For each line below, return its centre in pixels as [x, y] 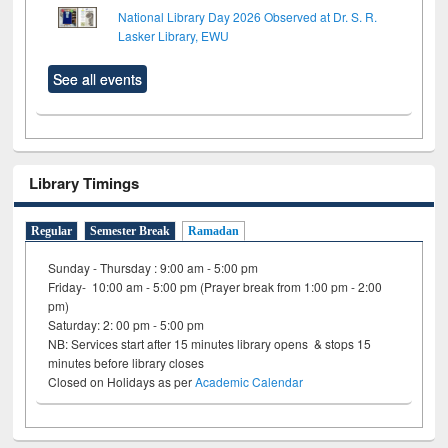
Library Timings [84, 182]
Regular [52, 231]
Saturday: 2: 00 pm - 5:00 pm [128, 325]
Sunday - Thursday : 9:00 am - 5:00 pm [155, 268]
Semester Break [130, 231]
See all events [98, 78]
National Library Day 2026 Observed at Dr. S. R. [248, 16]
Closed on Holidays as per [122, 382]
